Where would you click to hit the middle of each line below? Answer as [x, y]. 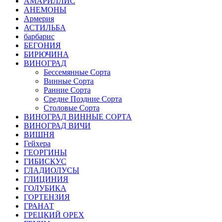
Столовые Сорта [72, 108]
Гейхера [37, 144]
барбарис [39, 37]
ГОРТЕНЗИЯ [47, 197]
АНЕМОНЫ [45, 10]
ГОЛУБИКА [45, 188]
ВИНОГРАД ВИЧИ [57, 126]
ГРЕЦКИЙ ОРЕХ [54, 215]
